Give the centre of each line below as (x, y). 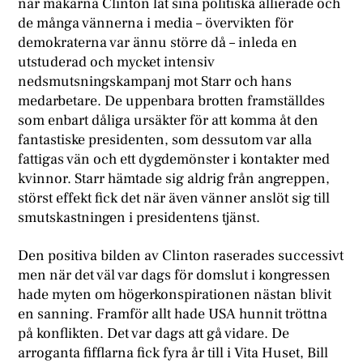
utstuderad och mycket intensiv (117, 62)
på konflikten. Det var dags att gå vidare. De (154, 333)
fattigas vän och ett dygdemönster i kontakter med (174, 159)
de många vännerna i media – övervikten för (156, 23)
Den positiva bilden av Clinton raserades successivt (181, 255)
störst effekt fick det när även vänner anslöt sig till (174, 198)
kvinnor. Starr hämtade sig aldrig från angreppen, (174, 178)
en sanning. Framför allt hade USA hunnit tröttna (173, 314)
